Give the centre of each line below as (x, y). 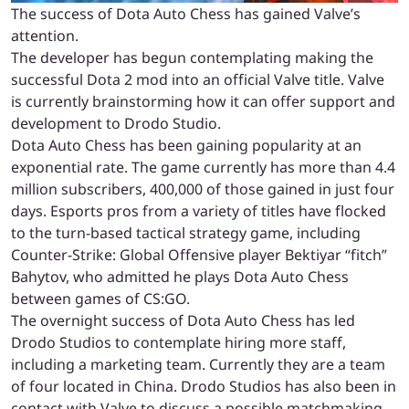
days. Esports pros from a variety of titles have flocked (199, 210)
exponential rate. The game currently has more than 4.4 (203, 167)
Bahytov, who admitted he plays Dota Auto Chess (180, 276)
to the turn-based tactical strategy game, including (186, 232)
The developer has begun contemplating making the (192, 57)
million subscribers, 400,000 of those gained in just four (203, 189)
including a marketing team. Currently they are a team (198, 364)
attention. (45, 35)
